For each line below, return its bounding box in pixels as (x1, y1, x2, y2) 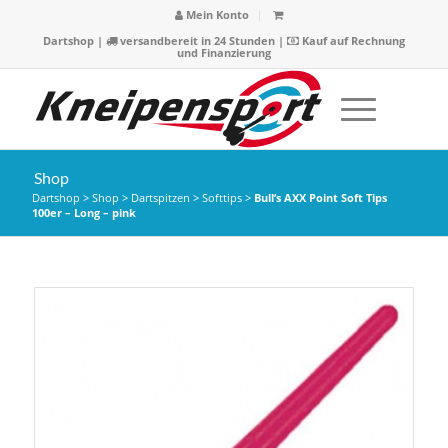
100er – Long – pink (31, 205, 136, 220)
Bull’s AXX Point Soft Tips (253, 190, 387, 205)
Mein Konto (182, 7, 249, 22)
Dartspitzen (130, 190, 190, 205)
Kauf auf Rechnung (298, 33, 405, 48)
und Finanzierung (176, 45, 271, 60)
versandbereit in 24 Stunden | (116, 33, 287, 48)
